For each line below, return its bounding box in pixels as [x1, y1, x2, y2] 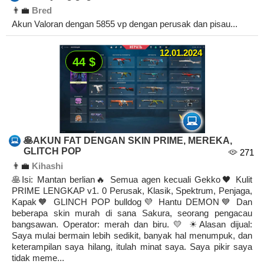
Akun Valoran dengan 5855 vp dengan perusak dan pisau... [12, 19, 237, 29]
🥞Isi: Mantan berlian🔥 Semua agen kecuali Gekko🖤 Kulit [12, 174, 252, 185]
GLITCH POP [24, 146, 81, 157]
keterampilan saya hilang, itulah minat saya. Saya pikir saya [12, 242, 252, 252]
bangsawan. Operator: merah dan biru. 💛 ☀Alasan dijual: [12, 219, 252, 230]
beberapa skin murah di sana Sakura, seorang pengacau [12, 208, 252, 219]
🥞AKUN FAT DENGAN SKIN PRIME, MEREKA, [24, 136, 232, 146]
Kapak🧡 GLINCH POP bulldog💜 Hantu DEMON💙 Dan [12, 197, 252, 207]
